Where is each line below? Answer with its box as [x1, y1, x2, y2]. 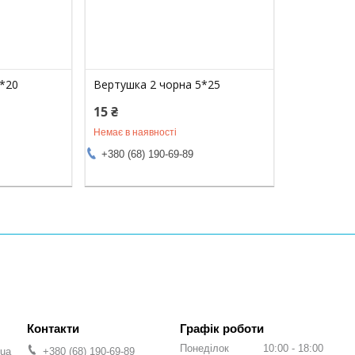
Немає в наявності [94, 126, 177, 138]
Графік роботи [180, 321, 264, 335]
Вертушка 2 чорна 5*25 [94, 76, 221, 92]
